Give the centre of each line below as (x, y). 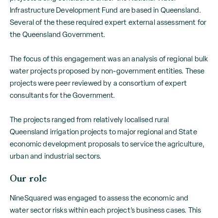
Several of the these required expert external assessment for (108, 22)
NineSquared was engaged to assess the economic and (99, 198)
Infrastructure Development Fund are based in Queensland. (106, 10)
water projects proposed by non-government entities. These (107, 71)
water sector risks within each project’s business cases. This (106, 210)
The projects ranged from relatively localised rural (90, 119)
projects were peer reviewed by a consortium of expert (98, 83)
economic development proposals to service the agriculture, (107, 144)
